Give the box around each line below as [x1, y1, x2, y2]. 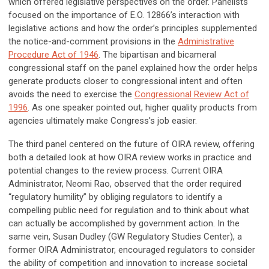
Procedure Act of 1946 [8, 49, 98, 61]
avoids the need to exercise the [8, 89, 134, 100]
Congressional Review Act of [134, 89, 249, 100]
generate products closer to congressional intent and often [8, 76, 243, 87]
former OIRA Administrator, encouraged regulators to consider [8, 244, 255, 256]
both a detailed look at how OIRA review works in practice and [8, 152, 252, 163]
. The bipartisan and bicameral [98, 49, 216, 61]
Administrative [178, 36, 234, 47]
